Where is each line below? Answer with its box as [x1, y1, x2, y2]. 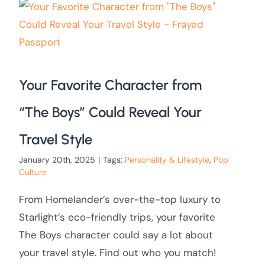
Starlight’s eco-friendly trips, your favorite [18, 211, 215, 224]
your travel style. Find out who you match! [18, 246, 216, 260]
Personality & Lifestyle [124, 154, 209, 166]
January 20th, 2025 [18, 154, 95, 166]
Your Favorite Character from [18, 76, 202, 94]
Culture [18, 167, 47, 178]
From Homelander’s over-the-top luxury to [18, 193, 221, 206]
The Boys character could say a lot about [18, 228, 213, 242]
